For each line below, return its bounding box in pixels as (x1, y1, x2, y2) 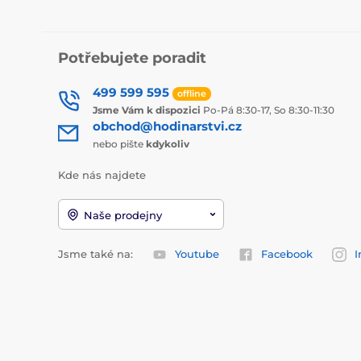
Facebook (261, 247, 313, 260)
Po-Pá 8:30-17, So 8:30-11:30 (201, 104, 334, 117)
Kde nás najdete (58, 168, 146, 182)
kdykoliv (146, 138, 189, 151)
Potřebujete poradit (58, 49, 206, 68)
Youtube (175, 247, 219, 260)
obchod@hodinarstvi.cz (93, 118, 242, 135)
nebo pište (93, 138, 146, 151)
